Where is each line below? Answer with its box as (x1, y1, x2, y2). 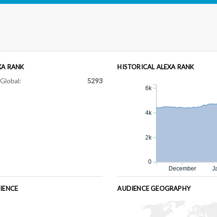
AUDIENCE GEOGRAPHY (117, 184, 190, 192)
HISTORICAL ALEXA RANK (117, 62, 194, 71)
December (169, 165, 197, 172)
